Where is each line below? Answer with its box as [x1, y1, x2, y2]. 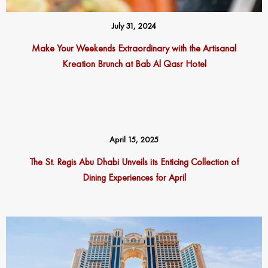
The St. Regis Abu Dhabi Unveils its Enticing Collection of [29, 156, 239, 169]
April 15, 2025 [109, 134, 159, 145]
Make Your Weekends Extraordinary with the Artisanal [32, 42, 236, 55]
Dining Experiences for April [82, 171, 186, 184]
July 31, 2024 [112, 20, 156, 32]
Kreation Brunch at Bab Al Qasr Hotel [62, 57, 206, 71]
